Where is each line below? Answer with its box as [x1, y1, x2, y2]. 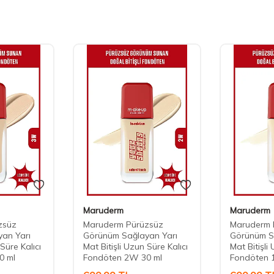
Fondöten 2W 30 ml [83, 252, 162, 264]
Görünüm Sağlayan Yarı [83, 230, 177, 242]
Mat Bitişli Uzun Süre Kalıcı [83, 241, 188, 253]
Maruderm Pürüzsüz [83, 219, 163, 231]
